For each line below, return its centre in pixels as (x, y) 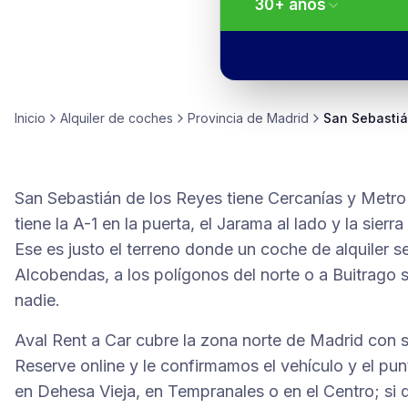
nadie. (37, 300)
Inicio (30, 118)
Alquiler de (94, 118)
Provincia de (227, 118)
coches (151, 118)
